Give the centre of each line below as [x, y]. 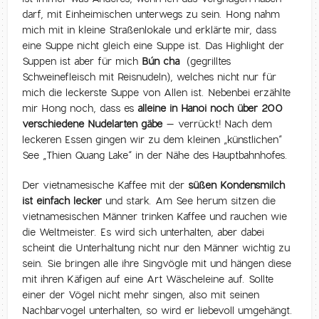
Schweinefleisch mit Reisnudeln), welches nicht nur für [150, 77]
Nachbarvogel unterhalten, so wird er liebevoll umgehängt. [158, 310]
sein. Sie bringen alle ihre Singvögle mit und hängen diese [157, 263]
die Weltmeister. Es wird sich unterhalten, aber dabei [143, 232]
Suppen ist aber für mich [82, 61]
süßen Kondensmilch [237, 185]
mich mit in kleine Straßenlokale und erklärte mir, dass [150, 30]
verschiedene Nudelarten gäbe [93, 124]
